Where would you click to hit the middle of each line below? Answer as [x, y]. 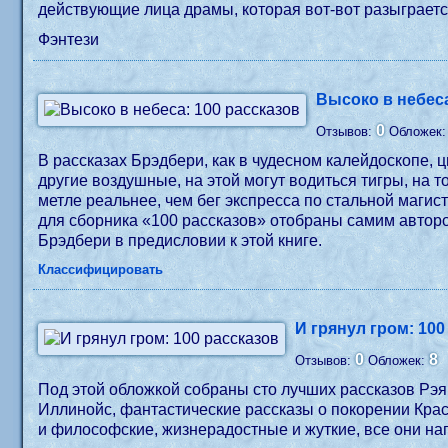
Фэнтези [69, 39]
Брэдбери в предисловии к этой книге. [180, 240]
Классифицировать [101, 269]
